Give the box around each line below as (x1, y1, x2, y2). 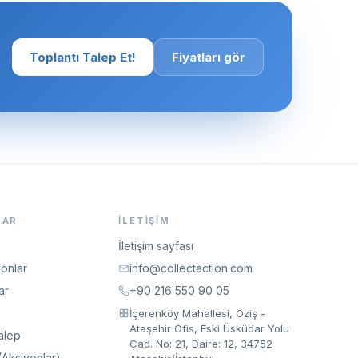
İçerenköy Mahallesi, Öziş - (129, 307, 266, 320)
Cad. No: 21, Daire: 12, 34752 (129, 337, 273, 350)
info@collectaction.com (129, 261, 253, 275)
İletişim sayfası (118, 239, 194, 253)
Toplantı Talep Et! (30, 49, 136, 65)
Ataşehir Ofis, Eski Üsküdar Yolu (129, 322, 290, 335)
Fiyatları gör (172, 49, 245, 65)
